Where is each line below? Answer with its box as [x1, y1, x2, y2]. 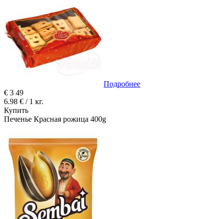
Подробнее [104, 80, 140, 88]
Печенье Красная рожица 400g [4, 115, 106, 124]
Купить [4, 106, 28, 115]
